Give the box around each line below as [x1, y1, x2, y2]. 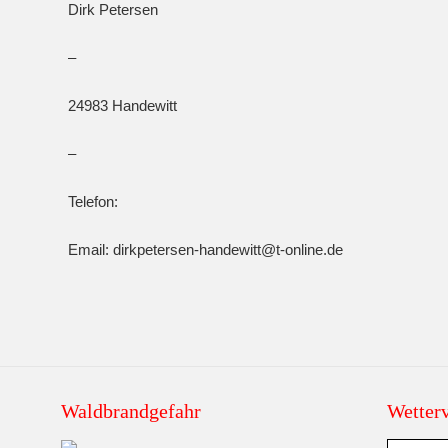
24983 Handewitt [68, 97, 177, 114]
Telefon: [68, 193, 122, 210]
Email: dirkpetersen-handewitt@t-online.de [68, 241, 343, 258]
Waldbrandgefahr [60, 400, 201, 422]
